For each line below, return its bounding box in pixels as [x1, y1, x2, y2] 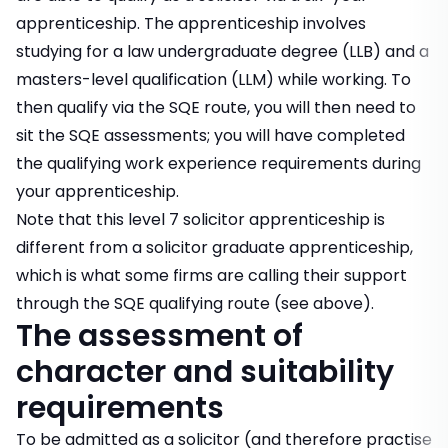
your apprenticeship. [16, 180, 179, 204]
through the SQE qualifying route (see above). [16, 292, 374, 316]
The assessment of [16, 315, 303, 358]
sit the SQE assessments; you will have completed [16, 124, 405, 148]
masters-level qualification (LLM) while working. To [16, 68, 411, 92]
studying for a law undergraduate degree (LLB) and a [16, 40, 429, 64]
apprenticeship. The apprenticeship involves [16, 12, 366, 36]
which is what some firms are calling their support [16, 264, 407, 288]
